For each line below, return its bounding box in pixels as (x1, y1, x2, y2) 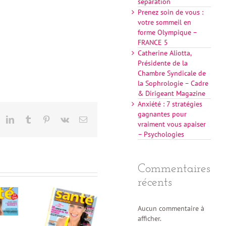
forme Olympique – (138, 28, 197, 37)
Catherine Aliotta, (138, 48, 192, 58)
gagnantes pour (138, 109, 187, 119)
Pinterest (50, 115, 78, 123)
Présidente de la (138, 59, 188, 68)
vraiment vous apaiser (138, 120, 206, 129)
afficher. (138, 213, 162, 223)
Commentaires (138, 163, 211, 176)
